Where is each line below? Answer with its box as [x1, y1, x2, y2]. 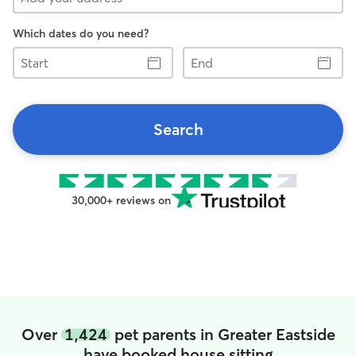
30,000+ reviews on [71, 193, 171, 207]
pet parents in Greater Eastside [110, 324, 335, 344]
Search [153, 119, 203, 139]
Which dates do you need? [13, 26, 149, 41]
